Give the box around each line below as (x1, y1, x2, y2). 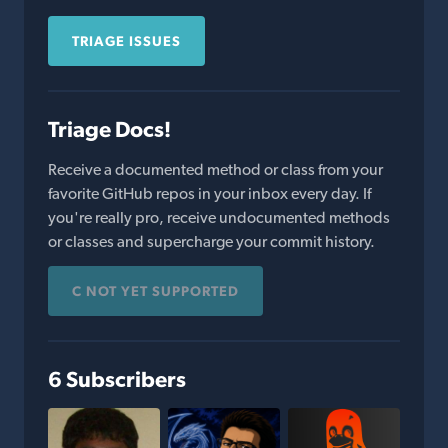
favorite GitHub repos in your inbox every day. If (48, 184, 371, 203)
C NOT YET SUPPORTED (72, 283, 239, 299)
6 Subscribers (48, 366, 186, 392)
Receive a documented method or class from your (48, 160, 383, 179)
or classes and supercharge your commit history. (48, 232, 375, 251)
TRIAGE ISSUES (72, 33, 181, 49)
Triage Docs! (48, 116, 171, 142)
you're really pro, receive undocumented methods (48, 208, 390, 227)
